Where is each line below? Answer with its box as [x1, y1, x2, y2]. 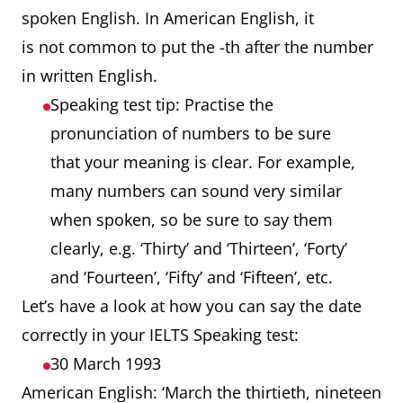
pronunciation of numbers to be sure [50, 122, 331, 144]
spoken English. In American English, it [22, 7, 314, 29]
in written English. [22, 65, 162, 86]
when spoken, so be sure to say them [50, 209, 333, 230]
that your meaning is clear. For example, [50, 151, 355, 173]
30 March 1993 [50, 353, 166, 374]
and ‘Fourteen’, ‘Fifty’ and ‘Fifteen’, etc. [50, 266, 337, 288]
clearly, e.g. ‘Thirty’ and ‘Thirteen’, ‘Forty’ [50, 237, 347, 259]
